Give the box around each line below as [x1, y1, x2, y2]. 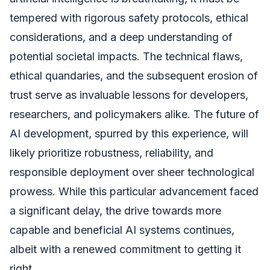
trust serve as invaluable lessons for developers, [10, 88, 248, 101]
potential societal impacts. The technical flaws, [10, 49, 243, 63]
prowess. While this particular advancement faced [10, 184, 259, 198]
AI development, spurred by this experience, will [10, 127, 248, 140]
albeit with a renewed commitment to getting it [10, 242, 241, 256]
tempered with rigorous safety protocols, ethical [10, 11, 248, 24]
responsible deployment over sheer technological [10, 165, 254, 178]
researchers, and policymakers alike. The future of [10, 107, 259, 121]
